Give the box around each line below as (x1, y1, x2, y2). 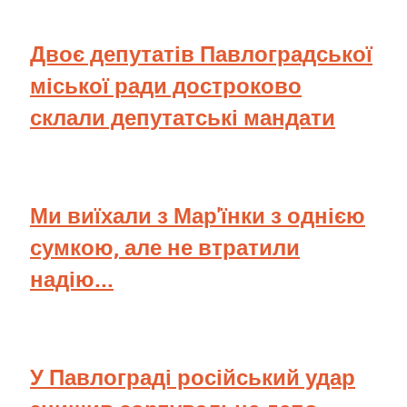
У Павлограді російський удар (30, 362, 355, 392)
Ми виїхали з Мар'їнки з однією (30, 201, 365, 231)
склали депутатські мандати (30, 103, 335, 133)
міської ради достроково (30, 71, 302, 101)
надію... (30, 264, 114, 294)
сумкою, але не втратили (30, 233, 300, 263)
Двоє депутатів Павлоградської (30, 39, 372, 69)
